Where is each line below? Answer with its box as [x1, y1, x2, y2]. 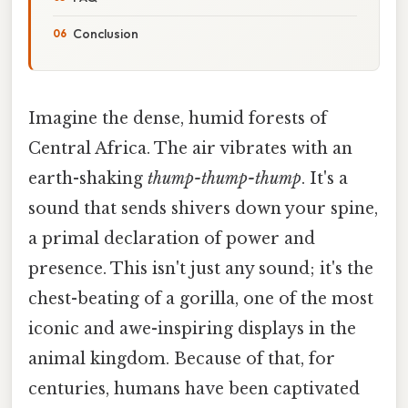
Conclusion [73, 25, 138, 42]
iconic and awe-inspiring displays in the [28, 318, 356, 339]
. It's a [301, 168, 348, 189]
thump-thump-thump [148, 168, 301, 189]
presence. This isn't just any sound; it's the [28, 258, 373, 279]
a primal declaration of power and [28, 228, 315, 249]
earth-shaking [28, 168, 148, 189]
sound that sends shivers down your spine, [28, 198, 378, 219]
